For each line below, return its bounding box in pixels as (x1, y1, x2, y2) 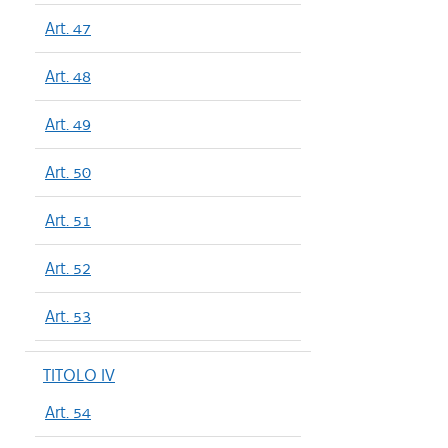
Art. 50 (45, 161, 91, 183)
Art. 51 (45, 209, 91, 231)
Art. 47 (45, 17, 91, 39)
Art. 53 (45, 305, 91, 327)
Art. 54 (45, 401, 91, 423)
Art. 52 (45, 257, 91, 279)
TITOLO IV (43, 364, 115, 386)
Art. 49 (45, 113, 91, 135)
